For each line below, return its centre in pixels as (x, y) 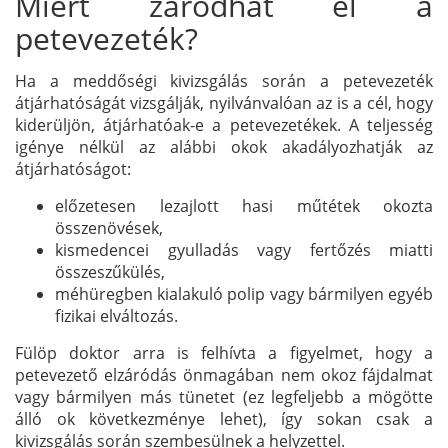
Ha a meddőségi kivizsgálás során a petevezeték (224, 80)
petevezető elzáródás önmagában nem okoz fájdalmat (224, 374)
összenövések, (109, 227)
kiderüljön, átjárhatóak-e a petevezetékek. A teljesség (224, 124)
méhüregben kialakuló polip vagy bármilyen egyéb (244, 293)
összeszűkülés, (110, 271)
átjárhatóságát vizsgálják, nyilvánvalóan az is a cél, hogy (224, 102)
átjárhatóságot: (73, 168)
